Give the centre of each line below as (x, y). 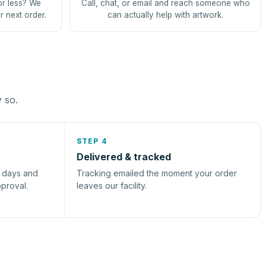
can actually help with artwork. (165, 15)
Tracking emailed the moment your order (156, 173)
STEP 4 (92, 141)
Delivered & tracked (123, 157)
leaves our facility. (111, 186)
